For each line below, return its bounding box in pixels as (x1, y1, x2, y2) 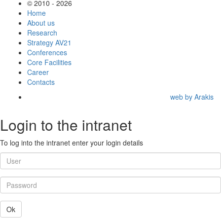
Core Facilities (27, 57, 72, 67)
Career (27, 67, 49, 77)
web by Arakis (170, 91, 214, 102)
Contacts (27, 76, 55, 87)
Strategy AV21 (27, 37, 72, 47)
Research (27, 27, 57, 37)
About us (27, 17, 55, 28)
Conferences (27, 47, 67, 57)
